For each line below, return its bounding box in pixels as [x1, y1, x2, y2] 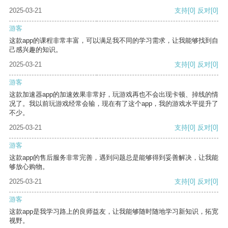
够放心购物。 [9, 163, 49, 171]
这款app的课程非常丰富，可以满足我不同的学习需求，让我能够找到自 [9, 37, 218, 45]
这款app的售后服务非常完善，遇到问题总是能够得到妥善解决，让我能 [9, 154, 218, 162]
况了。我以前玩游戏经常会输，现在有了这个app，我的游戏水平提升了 [9, 100, 218, 108]
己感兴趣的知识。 [9, 46, 62, 54]
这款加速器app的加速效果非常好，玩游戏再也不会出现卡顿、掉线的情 [9, 91, 218, 99]
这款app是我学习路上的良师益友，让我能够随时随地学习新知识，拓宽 [9, 208, 218, 216]
